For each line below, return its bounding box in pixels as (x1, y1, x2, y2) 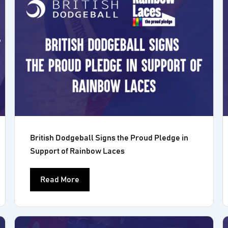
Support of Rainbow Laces (30, 147, 125, 155)
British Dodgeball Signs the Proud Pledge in (30, 134, 189, 142)
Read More (40, 176, 80, 184)
